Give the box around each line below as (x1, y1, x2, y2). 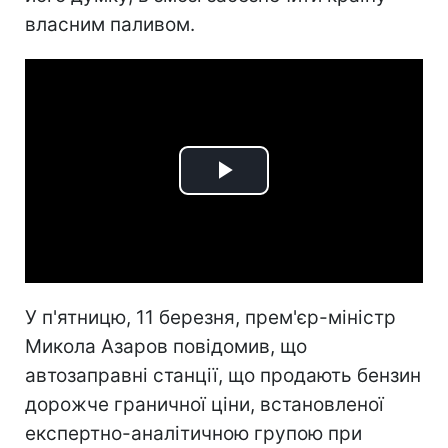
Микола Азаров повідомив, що (25, 334, 307, 358)
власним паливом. (25, 13, 195, 36)
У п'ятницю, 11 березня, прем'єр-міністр (25, 305, 396, 329)
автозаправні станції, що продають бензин (25, 363, 421, 387)
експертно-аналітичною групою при (25, 421, 362, 445)
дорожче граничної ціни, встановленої (25, 392, 384, 416)
